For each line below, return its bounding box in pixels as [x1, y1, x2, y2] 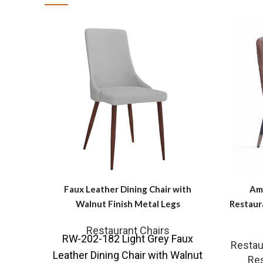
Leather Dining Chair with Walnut [53, 249, 203, 262]
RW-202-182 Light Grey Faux [62, 232, 193, 245]
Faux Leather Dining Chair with [64, 184, 191, 195]
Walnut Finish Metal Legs [75, 198, 180, 210]
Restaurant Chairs [86, 224, 170, 237]
